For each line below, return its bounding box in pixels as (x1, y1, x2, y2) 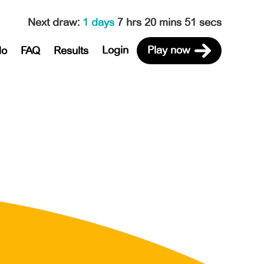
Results (53, 44, 88, 57)
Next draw (28, 15, 77, 29)
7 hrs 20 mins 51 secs (117, 15, 222, 29)
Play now (147, 43, 190, 57)
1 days (82, 15, 117, 29)
